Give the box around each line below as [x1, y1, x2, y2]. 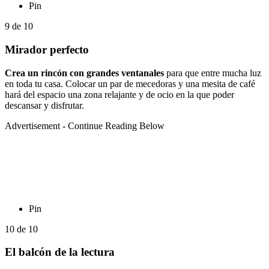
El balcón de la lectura [5, 246, 115, 259]
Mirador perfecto [5, 43, 89, 56]
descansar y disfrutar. [5, 100, 84, 110]
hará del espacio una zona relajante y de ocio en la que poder [5, 89, 234, 100]
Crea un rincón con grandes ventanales [5, 67, 164, 78]
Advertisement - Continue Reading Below [5, 120, 165, 131]
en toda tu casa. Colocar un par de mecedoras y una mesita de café [5, 78, 255, 89]
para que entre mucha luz [164, 67, 261, 78]
